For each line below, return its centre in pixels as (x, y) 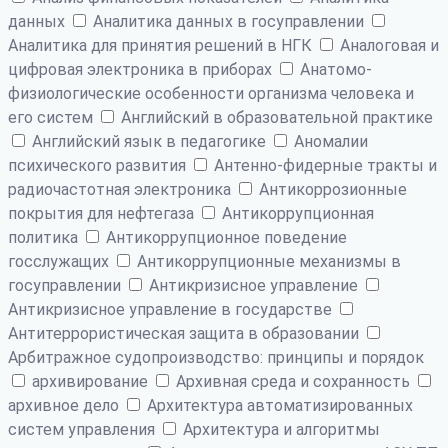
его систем (52, 117)
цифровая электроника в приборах (142, 69)
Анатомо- (334, 69)
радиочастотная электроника (121, 189)
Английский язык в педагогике (149, 141)
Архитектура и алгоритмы (279, 429)
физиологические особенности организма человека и (211, 93)
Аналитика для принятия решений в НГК (162, 45)
